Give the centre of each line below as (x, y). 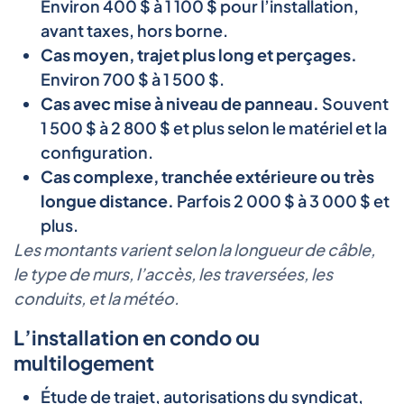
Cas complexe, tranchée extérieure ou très (207, 176)
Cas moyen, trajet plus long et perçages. (199, 54)
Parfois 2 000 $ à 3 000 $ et (282, 200)
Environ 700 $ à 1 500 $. (133, 78)
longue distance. (107, 200)
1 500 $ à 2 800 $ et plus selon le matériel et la (214, 127)
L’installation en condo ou (137, 337)
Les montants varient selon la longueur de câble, (194, 249)
